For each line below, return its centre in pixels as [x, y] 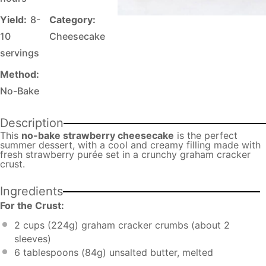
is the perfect [206, 135]
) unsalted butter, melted [158, 252]
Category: [72, 20]
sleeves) [33, 238]
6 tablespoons [46, 252]
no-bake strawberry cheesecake [98, 135]
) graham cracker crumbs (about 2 [152, 225]
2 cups [29, 225]
